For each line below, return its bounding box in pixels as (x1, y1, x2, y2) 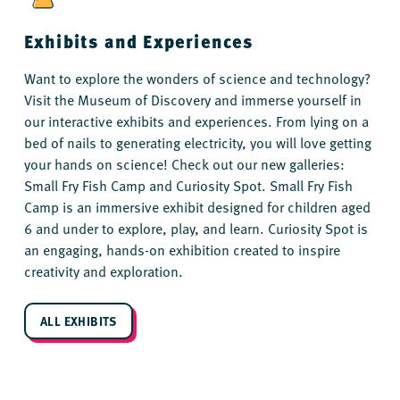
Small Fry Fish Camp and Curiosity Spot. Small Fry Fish (23, 174, 353, 195)
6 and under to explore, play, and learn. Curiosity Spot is (23, 217, 368, 237)
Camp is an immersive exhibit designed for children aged (23, 196, 371, 216)
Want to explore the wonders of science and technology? (23, 67, 371, 87)
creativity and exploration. (23, 260, 183, 280)
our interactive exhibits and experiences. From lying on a (23, 110, 369, 130)
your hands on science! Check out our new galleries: (23, 153, 345, 173)
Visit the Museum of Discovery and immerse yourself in (23, 88, 362, 109)
